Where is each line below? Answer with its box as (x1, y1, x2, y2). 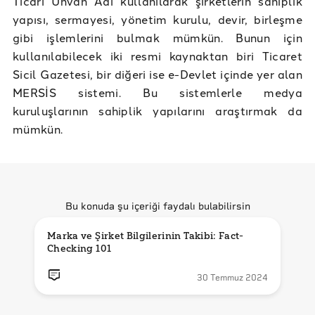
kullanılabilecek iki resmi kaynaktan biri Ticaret (13, 48, 302, 64)
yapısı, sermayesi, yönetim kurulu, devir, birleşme (13, 11, 302, 27)
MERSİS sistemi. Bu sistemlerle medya (13, 84, 302, 101)
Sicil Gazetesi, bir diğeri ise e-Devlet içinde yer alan (13, 66, 302, 82)
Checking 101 (47, 243, 112, 255)
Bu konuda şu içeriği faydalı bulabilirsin (65, 200, 250, 212)
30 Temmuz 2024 (197, 273, 268, 283)
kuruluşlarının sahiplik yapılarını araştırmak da (13, 103, 302, 119)
